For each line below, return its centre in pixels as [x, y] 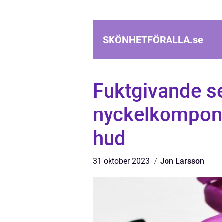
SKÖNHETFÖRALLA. [148, 40]
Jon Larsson [182, 161]
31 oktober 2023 [122, 161]
